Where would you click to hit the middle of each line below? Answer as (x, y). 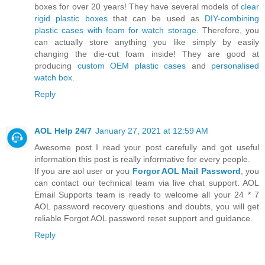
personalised (235, 66)
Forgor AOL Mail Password (186, 171)
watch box (53, 78)
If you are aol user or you (83, 171)
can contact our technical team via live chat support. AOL (147, 183)
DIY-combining (232, 19)
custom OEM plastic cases (131, 66)
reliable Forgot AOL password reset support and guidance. (143, 219)
